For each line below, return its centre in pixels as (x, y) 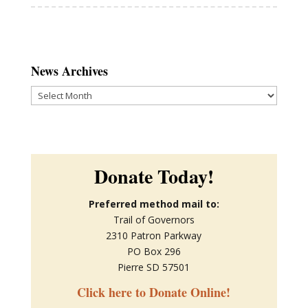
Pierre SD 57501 (154, 267)
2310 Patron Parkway (154, 236)
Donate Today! (154, 177)
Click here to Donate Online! (154, 293)
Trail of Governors (154, 220)
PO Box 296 (154, 252)
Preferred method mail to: (154, 204)
